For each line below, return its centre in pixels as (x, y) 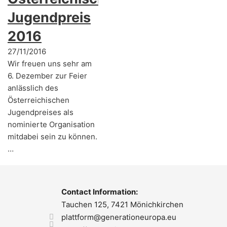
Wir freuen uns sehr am (50, 64)
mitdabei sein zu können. (52, 137)
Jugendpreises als (41, 112)
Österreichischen (39, 100)
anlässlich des (33, 88)
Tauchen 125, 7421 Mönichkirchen (122, 204)
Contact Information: (99, 192)
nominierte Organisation (51, 124)
